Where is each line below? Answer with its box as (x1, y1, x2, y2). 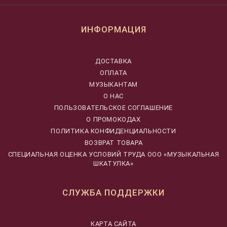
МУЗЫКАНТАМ (89, 80, 138, 88)
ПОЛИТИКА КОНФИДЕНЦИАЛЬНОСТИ (51, 127, 176, 135)
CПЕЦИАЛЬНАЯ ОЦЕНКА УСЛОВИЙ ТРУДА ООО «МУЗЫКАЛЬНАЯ (8, 150, 219, 158)
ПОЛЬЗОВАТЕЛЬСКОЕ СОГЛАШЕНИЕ (54, 103, 173, 111)
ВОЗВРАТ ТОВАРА (84, 138, 143, 146)
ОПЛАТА (100, 68, 127, 77)
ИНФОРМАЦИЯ (81, 24, 146, 35)
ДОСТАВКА (95, 57, 132, 65)
